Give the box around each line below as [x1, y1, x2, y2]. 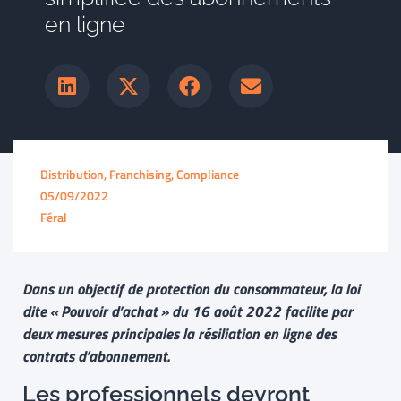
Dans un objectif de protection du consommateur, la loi [22, 277, 360, 302]
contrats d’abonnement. [22, 345, 177, 369]
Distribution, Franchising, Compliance [40, 165, 239, 184]
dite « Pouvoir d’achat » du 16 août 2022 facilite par [22, 300, 353, 324]
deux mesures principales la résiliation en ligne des [22, 322, 337, 346]
